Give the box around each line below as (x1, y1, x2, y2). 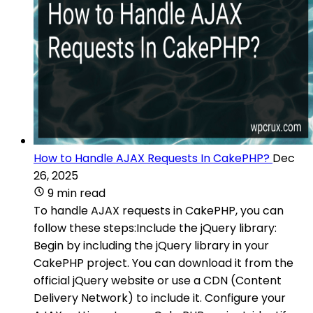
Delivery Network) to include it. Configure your (34, 289, 286, 306)
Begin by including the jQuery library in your (34, 237, 269, 254)
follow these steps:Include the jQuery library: (34, 219, 277, 236)
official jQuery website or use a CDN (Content (34, 272, 282, 289)
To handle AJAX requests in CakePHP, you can (34, 202, 284, 219)
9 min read (48, 184, 105, 201)
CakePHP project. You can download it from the (34, 254, 293, 271)
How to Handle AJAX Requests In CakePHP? (34, 150, 270, 166)
